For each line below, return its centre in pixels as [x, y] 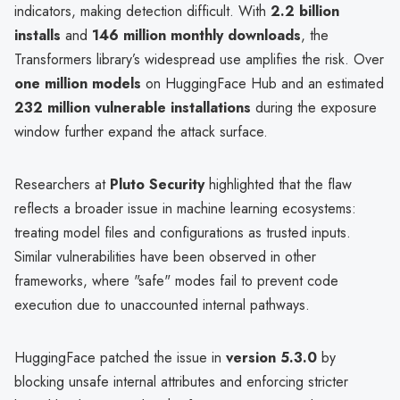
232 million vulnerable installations [133, 107]
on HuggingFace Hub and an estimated [262, 83]
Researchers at [62, 184]
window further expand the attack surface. [141, 131]
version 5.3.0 [271, 357]
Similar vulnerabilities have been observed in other [165, 256]
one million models [78, 83]
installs [37, 35]
